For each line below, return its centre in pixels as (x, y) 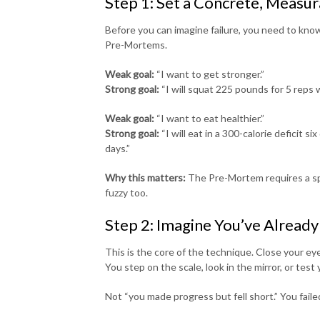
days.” (117, 148)
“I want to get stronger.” (209, 74)
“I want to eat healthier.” (209, 118)
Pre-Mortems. (136, 44)
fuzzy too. (126, 192)
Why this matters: (145, 177)
